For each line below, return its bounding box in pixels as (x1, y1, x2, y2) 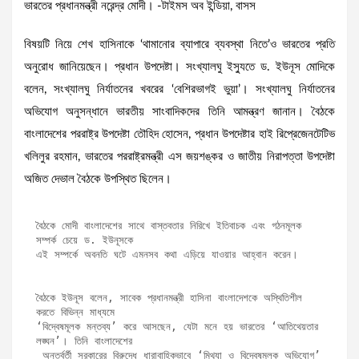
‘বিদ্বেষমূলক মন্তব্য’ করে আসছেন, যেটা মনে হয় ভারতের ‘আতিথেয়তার (36, 321, 318, 333)
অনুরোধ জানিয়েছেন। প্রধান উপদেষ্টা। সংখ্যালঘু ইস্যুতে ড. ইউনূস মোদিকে (24, 61, 335, 74)
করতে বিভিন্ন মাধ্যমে (36, 306, 121, 319)
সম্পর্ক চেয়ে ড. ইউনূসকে (36, 234, 133, 247)
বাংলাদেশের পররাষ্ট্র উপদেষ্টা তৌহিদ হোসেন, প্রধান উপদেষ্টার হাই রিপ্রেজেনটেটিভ (24, 128, 335, 141)
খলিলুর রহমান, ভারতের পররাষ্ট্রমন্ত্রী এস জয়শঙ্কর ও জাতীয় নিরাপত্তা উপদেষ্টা (24, 151, 335, 163)
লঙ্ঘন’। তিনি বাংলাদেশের (36, 335, 132, 348)
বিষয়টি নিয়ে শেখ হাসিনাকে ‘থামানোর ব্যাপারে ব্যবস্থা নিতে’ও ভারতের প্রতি (24, 38, 335, 51)
